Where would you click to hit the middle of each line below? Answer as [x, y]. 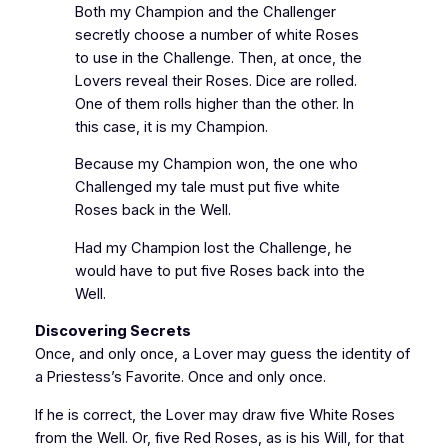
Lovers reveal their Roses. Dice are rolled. [215, 80]
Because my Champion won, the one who [216, 164]
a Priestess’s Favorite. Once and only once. [180, 377]
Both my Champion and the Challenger [205, 11]
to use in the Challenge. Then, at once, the [218, 57]
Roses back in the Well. [152, 210]
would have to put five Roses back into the [219, 270]
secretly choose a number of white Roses [216, 34]
